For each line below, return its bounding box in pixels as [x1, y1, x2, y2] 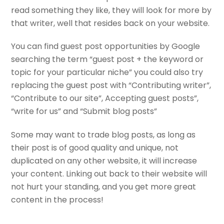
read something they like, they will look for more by [11, 4, 212, 16]
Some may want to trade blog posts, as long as [11, 129, 196, 141]
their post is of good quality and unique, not [11, 142, 179, 154]
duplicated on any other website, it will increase [11, 155, 197, 167]
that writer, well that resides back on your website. [11, 17, 210, 29]
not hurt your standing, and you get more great [11, 181, 196, 193]
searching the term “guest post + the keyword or [11, 53, 204, 65]
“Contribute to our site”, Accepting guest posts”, [11, 92, 199, 104]
